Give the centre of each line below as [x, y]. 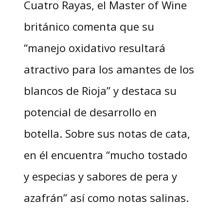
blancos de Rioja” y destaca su [100, 91]
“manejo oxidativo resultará [94, 48]
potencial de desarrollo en [90, 112]
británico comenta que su [89, 27]
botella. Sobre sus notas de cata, [107, 134]
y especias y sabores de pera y [100, 176]
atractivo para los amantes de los [109, 69]
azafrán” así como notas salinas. [106, 198]
